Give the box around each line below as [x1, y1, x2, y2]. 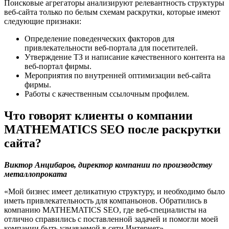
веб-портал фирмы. [25, 62, 91, 71]
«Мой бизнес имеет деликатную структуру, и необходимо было [4, 187, 225, 196]
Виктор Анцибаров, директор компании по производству [4, 161, 212, 170]
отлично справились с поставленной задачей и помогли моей [4, 215, 218, 224]
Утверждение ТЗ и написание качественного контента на [25, 53, 225, 62]
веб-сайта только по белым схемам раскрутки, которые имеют [4, 8, 220, 17]
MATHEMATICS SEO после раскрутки [4, 123, 221, 136]
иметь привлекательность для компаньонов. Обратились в [4, 196, 208, 205]
